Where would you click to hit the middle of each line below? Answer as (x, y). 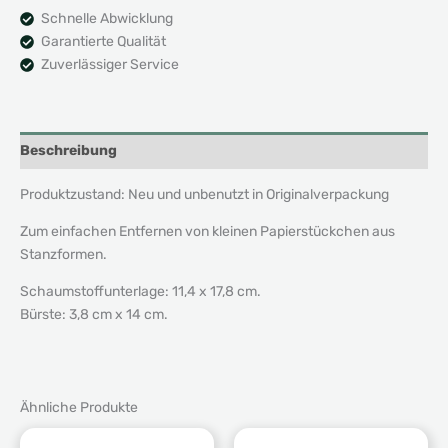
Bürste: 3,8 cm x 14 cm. (94, 314)
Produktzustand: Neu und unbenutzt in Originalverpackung (204, 194)
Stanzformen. (63, 254)
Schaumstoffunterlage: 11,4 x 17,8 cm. (140, 291)
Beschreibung (68, 150)
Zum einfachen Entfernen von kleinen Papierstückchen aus (207, 231)
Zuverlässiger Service (110, 64)
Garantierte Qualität (103, 41)
